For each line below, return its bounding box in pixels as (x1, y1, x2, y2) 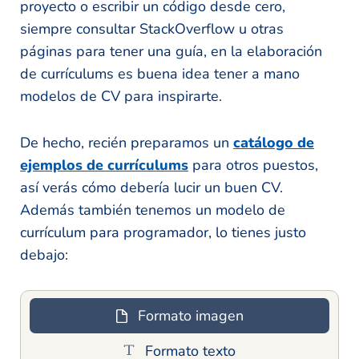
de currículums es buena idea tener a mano (20, 63, 300, 83)
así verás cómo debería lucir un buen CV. (20, 177, 283, 197)
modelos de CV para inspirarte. (20, 86, 222, 106)
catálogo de (233, 132, 314, 152)
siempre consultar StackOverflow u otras (20, 18, 284, 38)
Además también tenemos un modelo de (20, 200, 285, 220)
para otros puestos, (188, 155, 318, 175)
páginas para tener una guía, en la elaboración (20, 41, 322, 61)
